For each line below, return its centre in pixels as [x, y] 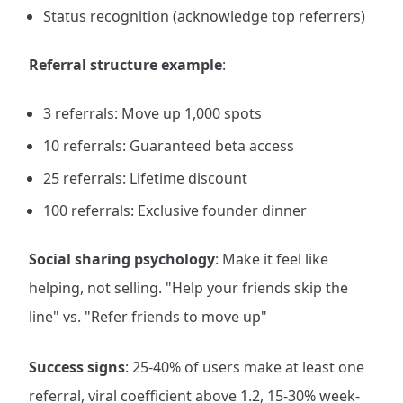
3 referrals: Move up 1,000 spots [152, 113]
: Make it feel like [272, 259]
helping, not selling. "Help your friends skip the [188, 288]
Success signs [77, 367]
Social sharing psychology [122, 259]
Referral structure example [125, 65]
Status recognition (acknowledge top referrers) [204, 16]
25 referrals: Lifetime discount [145, 178]
